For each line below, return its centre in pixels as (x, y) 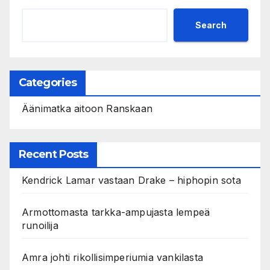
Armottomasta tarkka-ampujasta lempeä (116, 212)
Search (211, 25)
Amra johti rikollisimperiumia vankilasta (112, 258)
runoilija (40, 226)
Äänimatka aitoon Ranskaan (87, 109)
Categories (48, 83)
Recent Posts (54, 155)
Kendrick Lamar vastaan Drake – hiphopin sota (131, 181)
